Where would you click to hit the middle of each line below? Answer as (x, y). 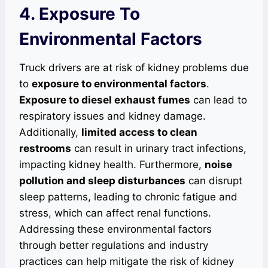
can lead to (219, 100)
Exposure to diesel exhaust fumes (105, 100)
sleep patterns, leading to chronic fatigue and (128, 197)
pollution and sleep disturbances (102, 181)
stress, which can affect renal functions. (115, 213)
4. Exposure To (80, 14)
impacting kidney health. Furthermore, (112, 165)
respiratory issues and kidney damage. (112, 116)
